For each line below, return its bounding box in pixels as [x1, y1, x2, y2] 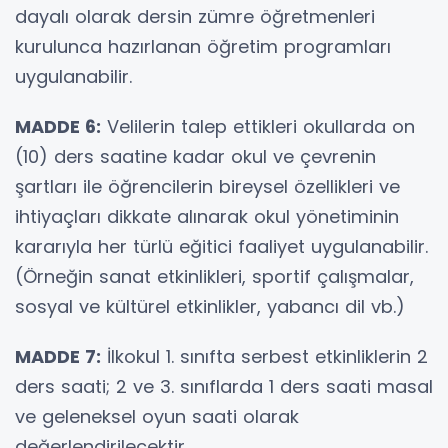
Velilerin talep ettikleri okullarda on [101, 113, 415, 139]
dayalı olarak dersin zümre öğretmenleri [15, 3, 375, 29]
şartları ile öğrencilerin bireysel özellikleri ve [15, 173, 400, 199]
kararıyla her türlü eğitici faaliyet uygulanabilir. [15, 233, 428, 259]
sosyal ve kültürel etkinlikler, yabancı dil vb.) [15, 293, 405, 319]
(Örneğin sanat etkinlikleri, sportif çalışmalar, [15, 263, 414, 289]
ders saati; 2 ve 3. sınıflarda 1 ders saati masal [15, 373, 433, 399]
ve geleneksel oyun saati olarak [15, 403, 299, 429]
